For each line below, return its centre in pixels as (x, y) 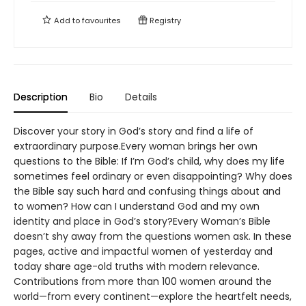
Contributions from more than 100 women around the (143, 281)
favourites (101, 20)
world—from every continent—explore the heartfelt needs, (153, 296)
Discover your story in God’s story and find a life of (134, 131)
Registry (164, 20)
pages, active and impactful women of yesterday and (143, 251)
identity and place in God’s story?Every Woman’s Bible (142, 221)
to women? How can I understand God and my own (137, 206)
